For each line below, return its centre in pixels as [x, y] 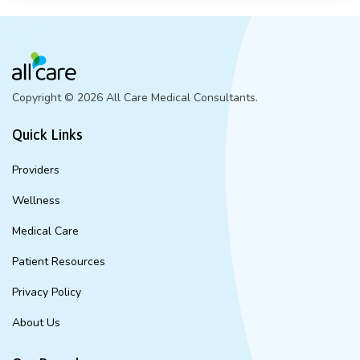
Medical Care [45, 231]
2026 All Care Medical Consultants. [168, 97]
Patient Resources [59, 261]
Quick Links [47, 134]
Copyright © [45, 97]
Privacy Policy [47, 292]
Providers [36, 170]
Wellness [36, 200]
